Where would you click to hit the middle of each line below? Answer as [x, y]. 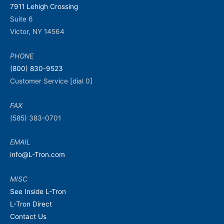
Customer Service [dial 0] [51, 81]
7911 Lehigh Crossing [44, 6]
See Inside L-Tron [38, 192]
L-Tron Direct [31, 204]
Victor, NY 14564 [37, 31]
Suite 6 [21, 19]
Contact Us [28, 217]
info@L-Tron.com [37, 155]
